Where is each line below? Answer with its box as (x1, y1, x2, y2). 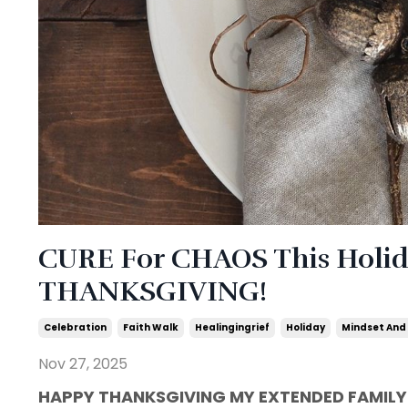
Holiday (286, 321, 325, 335)
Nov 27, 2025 (38, 353, 127, 375)
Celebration (44, 321, 107, 335)
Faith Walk (123, 321, 178, 335)
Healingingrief (195, 321, 270, 335)
